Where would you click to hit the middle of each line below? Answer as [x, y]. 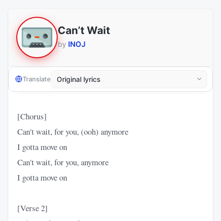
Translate [37, 79]
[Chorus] [32, 116]
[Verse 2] [33, 208]
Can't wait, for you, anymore [63, 162]
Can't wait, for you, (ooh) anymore [73, 131]
